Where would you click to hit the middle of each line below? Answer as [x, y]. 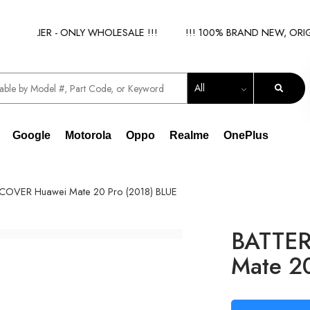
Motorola [88, 135]
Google [31, 135]
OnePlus [246, 135]
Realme [189, 135]
